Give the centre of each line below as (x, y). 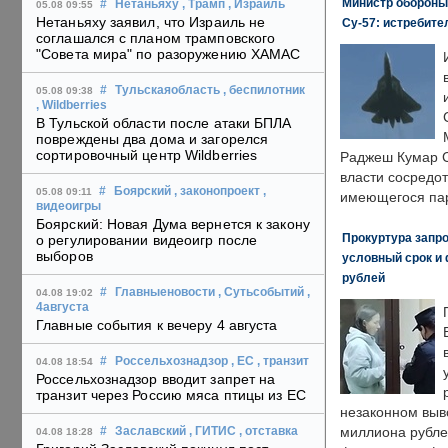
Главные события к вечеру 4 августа (157, 325)
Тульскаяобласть (167, 90)
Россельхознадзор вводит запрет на (156, 379)
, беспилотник (264, 90)
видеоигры (68, 206)
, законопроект (217, 191)
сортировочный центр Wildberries (147, 155)
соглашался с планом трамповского (156, 38)
